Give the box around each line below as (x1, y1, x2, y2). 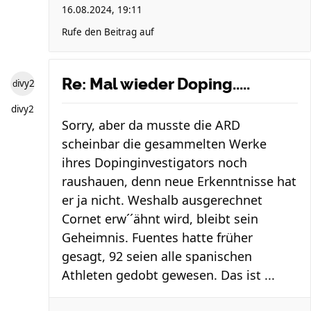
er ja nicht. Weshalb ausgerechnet (62, 192, 262, 208)
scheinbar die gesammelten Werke (62, 135, 267, 152)
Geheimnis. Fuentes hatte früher (62, 229, 253, 246)
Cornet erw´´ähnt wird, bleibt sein (62, 210, 258, 227)
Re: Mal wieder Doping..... (62, 74, 250, 94)
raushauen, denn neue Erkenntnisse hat (62, 173, 296, 190)
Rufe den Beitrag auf (62, 26, 154, 38)
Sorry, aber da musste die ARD (62, 117, 240, 133)
